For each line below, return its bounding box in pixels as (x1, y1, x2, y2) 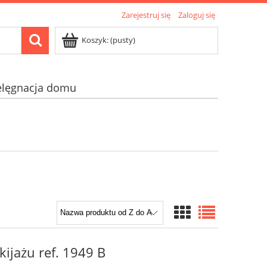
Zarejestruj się (122, 10, 170, 20)
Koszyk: (82, 35, 108, 45)
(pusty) (110, 35, 135, 45)
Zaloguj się (178, 10, 215, 20)
